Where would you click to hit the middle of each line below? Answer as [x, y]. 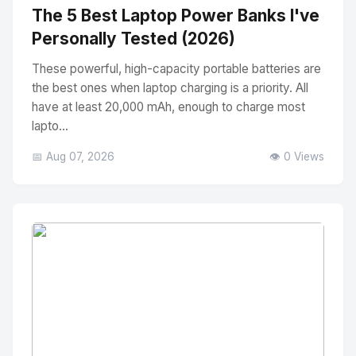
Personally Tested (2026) [133, 39]
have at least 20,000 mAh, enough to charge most [168, 107]
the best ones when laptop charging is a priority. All [170, 88]
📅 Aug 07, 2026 [73, 157]
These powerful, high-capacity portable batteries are [176, 69]
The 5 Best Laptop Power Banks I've [176, 15]
